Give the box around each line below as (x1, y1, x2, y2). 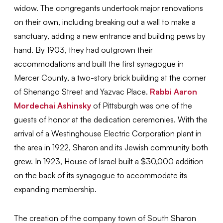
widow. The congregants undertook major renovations (14, 3, 204, 13)
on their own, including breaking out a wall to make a (14, 17, 196, 27)
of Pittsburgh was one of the (91, 101, 193, 111)
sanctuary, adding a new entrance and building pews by (14, 31, 206, 41)
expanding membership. (14, 184, 97, 195)
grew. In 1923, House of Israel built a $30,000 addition (14, 156, 204, 167)
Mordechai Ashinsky (14, 101, 92, 111)
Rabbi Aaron (150, 87, 198, 97)
